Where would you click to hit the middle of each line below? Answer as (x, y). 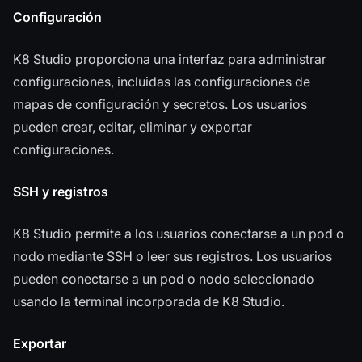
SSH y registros (61, 192)
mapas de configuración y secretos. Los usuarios (160, 105)
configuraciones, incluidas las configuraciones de (162, 82)
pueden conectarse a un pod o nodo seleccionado (164, 279)
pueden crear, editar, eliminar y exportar (133, 127)
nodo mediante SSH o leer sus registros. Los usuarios (173, 257)
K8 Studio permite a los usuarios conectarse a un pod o (179, 234)
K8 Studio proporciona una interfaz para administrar (170, 59)
